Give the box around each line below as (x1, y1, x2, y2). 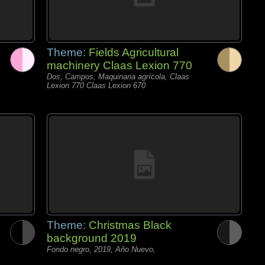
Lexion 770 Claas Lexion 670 (47, 81, 146, 90)
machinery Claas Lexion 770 (47, 59, 192, 72)
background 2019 (47, 232, 137, 244)
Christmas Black (89, 219, 172, 231)
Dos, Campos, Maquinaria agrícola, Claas (47, 72, 189, 81)
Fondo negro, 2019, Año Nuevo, (47, 245, 156, 254)
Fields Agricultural (89, 46, 179, 59)
